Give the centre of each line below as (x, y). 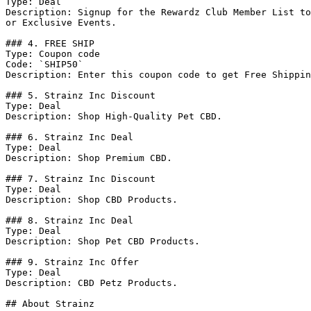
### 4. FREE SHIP (50, 43)
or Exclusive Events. (61, 23)
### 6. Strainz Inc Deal (69, 137)
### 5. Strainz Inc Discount (81, 95)
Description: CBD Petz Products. (92, 283)
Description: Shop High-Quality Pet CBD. (114, 116)
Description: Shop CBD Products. (92, 200)
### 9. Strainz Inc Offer (72, 262)
